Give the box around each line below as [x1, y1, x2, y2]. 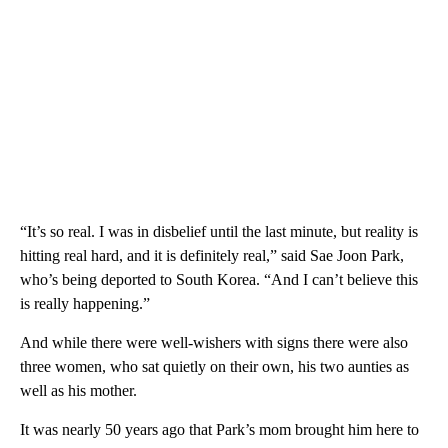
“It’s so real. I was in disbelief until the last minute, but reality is [20, 222, 418, 240]
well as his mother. [20, 381, 137, 399]
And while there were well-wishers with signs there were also [20, 333, 408, 351]
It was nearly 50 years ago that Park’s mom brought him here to [20, 420, 419, 438]
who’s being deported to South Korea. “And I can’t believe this [20, 270, 418, 288]
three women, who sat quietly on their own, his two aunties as [20, 357, 409, 375]
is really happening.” [20, 294, 150, 312]
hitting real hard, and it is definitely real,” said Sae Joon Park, [20, 246, 404, 264]
